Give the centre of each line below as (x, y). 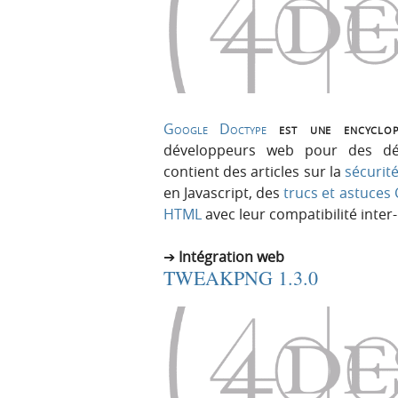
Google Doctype (215, 129)
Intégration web (231, 257)
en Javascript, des (224, 193)
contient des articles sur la (254, 172)
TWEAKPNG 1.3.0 (241, 278)
